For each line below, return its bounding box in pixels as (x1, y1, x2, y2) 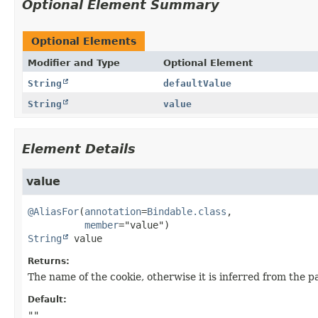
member (84, 219, 119, 231)
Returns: (28, 256, 70, 266)
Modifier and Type (28, 57, 120, 68)
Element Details (22, 141, 136, 156)
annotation (84, 205, 141, 217)
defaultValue (163, 77, 231, 89)
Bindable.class (147, 205, 226, 217)
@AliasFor (28, 205, 79, 217)
